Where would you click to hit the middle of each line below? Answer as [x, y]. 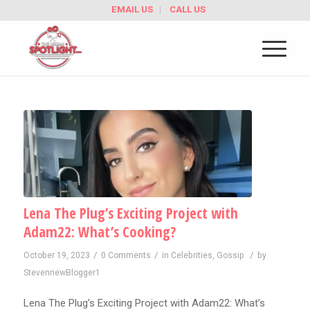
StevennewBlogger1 [62, 272]
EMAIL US [132, 9]
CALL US [187, 9]
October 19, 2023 [56, 255]
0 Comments [126, 255]
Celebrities [191, 255]
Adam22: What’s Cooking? [99, 231]
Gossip [230, 255]
